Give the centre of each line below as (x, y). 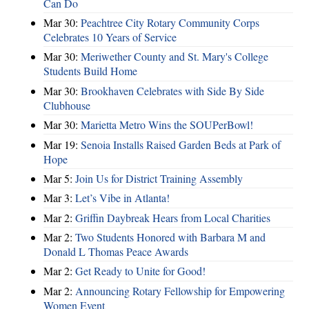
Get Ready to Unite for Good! (140, 271)
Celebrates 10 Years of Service (110, 37)
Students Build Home (90, 71)
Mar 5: (59, 178)
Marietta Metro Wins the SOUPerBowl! (167, 125)
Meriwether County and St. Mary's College (175, 57)
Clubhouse (67, 105)
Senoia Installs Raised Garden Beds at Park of (181, 144)
